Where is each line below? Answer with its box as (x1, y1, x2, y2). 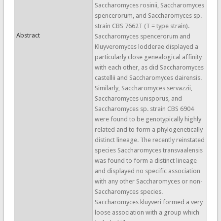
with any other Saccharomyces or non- (94, 178, 203, 185)
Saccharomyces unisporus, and (94, 95, 182, 102)
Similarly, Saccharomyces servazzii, (94, 84, 192, 92)
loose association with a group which (94, 209, 199, 216)
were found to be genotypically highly (94, 115, 201, 123)
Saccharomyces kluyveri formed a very (94, 198, 203, 206)
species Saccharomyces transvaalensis (94, 147, 203, 154)
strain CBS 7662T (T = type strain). (94, 22, 189, 30)
